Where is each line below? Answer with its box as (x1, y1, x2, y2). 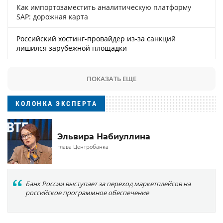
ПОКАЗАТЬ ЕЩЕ (87, 74, 136, 83)
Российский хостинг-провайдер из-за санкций (16, 33, 176, 43)
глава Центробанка (57, 144, 109, 151)
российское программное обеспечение (25, 188, 149, 198)
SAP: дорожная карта (16, 11, 88, 21)
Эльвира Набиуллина (57, 132, 150, 142)
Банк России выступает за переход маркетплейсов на (25, 179, 191, 189)
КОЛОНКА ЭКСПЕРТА (15, 99, 97, 108)
